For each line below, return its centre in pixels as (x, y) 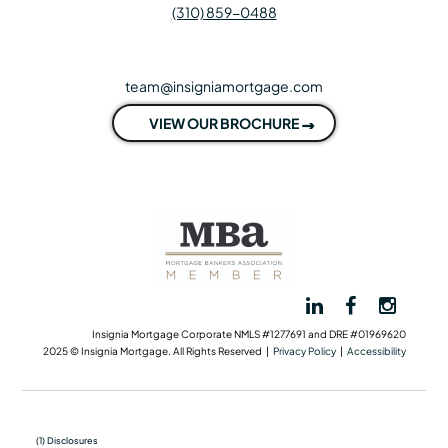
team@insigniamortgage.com (224, 86)
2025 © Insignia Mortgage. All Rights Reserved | (157, 351)
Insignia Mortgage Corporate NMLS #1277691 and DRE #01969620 (248, 334)
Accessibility (376, 351)
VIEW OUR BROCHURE (224, 123)
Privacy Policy (304, 351)
